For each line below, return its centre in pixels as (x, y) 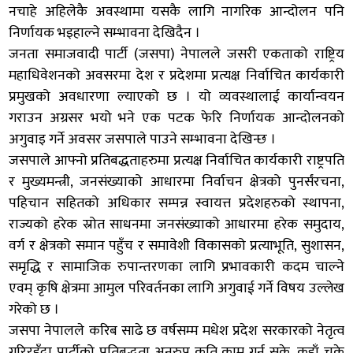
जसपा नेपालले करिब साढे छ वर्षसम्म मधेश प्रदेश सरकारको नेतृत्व (176, 331)
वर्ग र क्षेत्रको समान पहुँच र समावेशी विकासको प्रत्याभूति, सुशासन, (176, 245)
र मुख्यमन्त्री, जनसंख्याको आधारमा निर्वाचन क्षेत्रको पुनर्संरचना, (176, 182)
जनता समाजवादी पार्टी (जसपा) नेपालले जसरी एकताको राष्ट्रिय (176, 54)
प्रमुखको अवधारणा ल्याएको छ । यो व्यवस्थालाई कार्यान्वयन (176, 97)
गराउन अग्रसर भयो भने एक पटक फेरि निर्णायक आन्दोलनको (176, 118)
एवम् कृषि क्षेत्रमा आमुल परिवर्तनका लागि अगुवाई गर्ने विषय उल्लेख (176, 288)
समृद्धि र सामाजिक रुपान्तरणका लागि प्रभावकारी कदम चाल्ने (176, 267)
